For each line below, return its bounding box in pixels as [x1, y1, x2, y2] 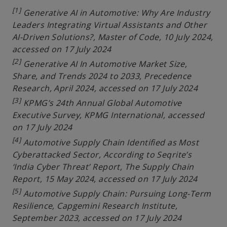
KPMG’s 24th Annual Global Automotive [21, 97, 182, 109]
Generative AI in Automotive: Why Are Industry [21, 7, 210, 18]
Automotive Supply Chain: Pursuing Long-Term [21, 187, 211, 199]
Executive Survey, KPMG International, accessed [12, 109, 205, 121]
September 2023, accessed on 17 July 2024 [12, 212, 182, 223]
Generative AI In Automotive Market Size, [21, 58, 187, 69]
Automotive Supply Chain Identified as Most [21, 136, 199, 148]
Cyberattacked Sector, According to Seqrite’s [12, 148, 192, 160]
